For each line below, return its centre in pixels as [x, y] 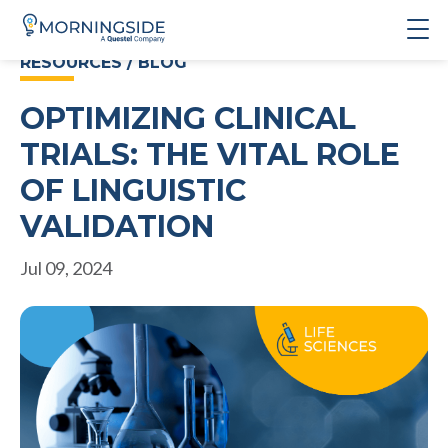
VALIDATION [117, 226]
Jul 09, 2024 [66, 268]
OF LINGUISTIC [133, 190]
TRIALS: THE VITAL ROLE [210, 154]
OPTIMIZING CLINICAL [188, 118]
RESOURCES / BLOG [103, 62]
